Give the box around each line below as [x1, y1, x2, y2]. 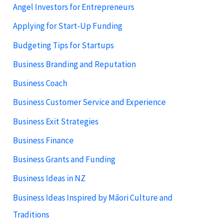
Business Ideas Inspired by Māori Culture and [13, 192, 173, 203]
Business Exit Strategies [13, 115, 99, 127]
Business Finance [13, 134, 74, 146]
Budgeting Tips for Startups [13, 39, 114, 51]
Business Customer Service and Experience [13, 97, 166, 108]
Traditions [13, 209, 50, 220]
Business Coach [13, 78, 68, 89]
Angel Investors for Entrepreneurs [13, 1, 135, 13]
